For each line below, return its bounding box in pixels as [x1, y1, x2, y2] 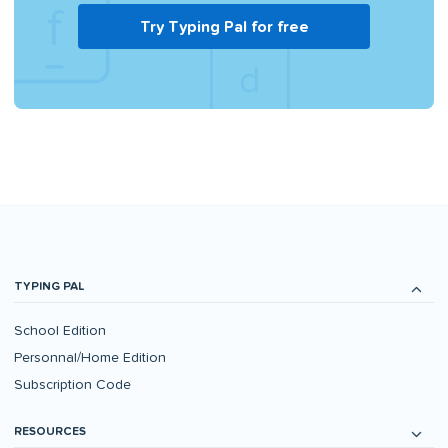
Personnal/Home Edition [14, 349, 166, 366]
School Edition [14, 322, 106, 339]
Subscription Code [14, 376, 131, 393]
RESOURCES [14, 424, 86, 439]
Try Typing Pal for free [139, 17, 309, 38]
